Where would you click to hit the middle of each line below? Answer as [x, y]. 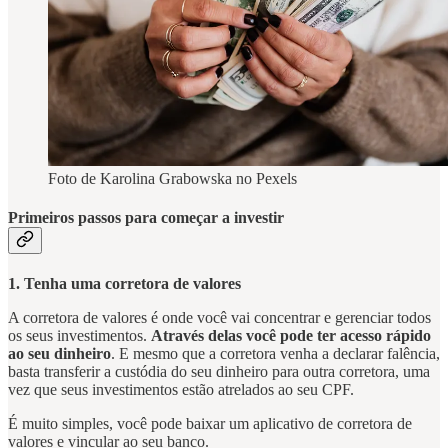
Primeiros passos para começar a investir [146, 218]
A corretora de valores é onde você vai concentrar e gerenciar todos [219, 318]
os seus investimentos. [79, 336]
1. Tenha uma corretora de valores [124, 284]
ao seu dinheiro [59, 354]
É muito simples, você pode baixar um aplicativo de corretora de [210, 424]
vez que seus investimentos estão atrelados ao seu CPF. [181, 390]
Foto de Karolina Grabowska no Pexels [172, 178]
